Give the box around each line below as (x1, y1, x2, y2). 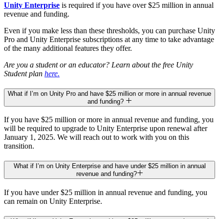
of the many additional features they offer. (4, 44, 132, 53)
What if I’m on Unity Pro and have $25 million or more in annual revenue (8, 89, 211, 97)
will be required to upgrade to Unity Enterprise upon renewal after (4, 124, 207, 133)
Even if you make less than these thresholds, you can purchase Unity (4, 26, 215, 35)
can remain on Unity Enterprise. (4, 197, 102, 205)
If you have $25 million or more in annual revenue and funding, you (4, 115, 214, 124)
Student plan (4, 69, 44, 78)
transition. (4, 142, 34, 151)
